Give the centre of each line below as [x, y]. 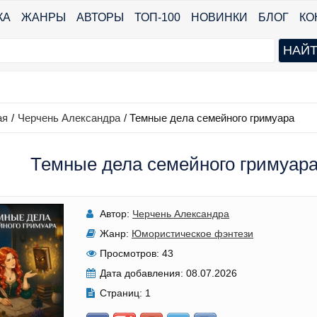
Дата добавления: [142, 273]
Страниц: [121, 293]
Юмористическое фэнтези [193, 234]
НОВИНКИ [219, 17]
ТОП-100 [157, 17]
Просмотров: [130, 253]
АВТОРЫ [100, 17]
